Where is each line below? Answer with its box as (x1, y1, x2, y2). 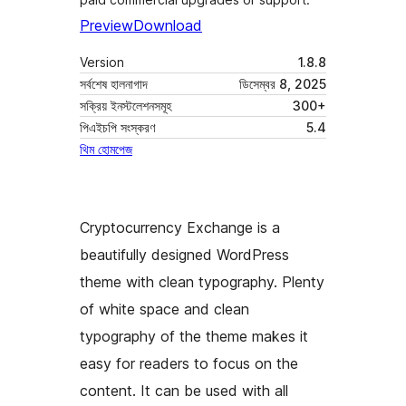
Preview (80, 16, 133, 35)
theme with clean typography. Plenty (80, 273, 324, 292)
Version (80, 54, 124, 71)
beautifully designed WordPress (80, 246, 289, 265)
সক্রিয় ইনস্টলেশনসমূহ (80, 98, 171, 114)
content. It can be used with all (80, 382, 288, 401)
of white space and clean (80, 300, 249, 319)
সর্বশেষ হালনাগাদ (80, 76, 148, 92)
